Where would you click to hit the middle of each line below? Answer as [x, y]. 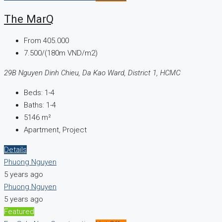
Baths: [34, 105]
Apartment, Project [55, 130]
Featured [19, 211]
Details [15, 149]
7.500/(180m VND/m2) [61, 53]
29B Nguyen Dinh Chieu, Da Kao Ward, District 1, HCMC [92, 73]
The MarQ [29, 19]
